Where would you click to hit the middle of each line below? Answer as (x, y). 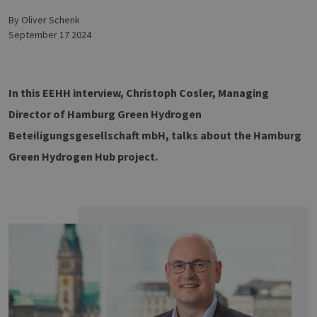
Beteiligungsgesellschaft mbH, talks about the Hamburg (155, 135)
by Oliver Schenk (47, 20)
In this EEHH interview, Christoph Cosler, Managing (139, 93)
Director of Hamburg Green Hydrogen (105, 114)
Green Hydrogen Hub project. (83, 156)
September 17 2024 (50, 35)
